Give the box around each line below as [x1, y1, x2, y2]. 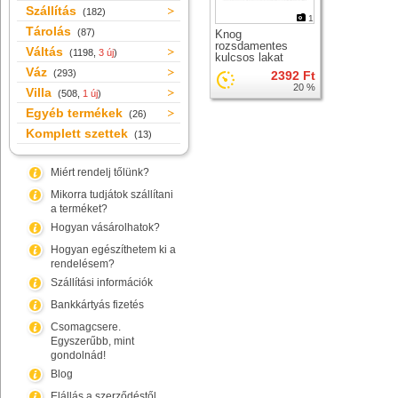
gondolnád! [51, 349, 106, 362]
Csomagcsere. [51, 321, 121, 333]
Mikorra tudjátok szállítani [51, 188, 173, 201]
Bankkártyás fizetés [51, 298, 144, 311]
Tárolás [26, 24, 75, 38]
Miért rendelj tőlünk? [51, 166, 149, 179]
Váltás [26, 44, 67, 59]
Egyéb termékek [26, 106, 126, 120]
